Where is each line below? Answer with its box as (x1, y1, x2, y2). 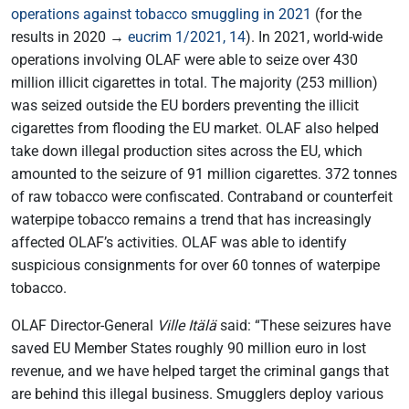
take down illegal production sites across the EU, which (11, 142, 362, 160)
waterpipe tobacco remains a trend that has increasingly (11, 211, 372, 228)
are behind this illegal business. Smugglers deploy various (11, 385, 383, 403)
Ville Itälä (157, 317, 216, 334)
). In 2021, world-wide (246, 28, 383, 46)
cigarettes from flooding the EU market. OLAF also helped (11, 120, 379, 137)
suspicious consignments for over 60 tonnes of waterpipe (11, 257, 380, 274)
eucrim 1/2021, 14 (128, 28, 246, 46)
